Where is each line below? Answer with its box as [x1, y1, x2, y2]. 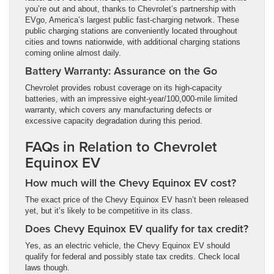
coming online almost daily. [25, 48, 121, 57]
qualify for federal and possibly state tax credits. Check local [25, 251, 240, 261]
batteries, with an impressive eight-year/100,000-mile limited [25, 94, 237, 103]
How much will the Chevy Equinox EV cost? [25, 174, 236, 190]
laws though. [25, 262, 70, 272]
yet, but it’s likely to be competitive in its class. [25, 206, 193, 215]
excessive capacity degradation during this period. [25, 116, 202, 125]
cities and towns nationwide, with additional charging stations [25, 37, 240, 46]
